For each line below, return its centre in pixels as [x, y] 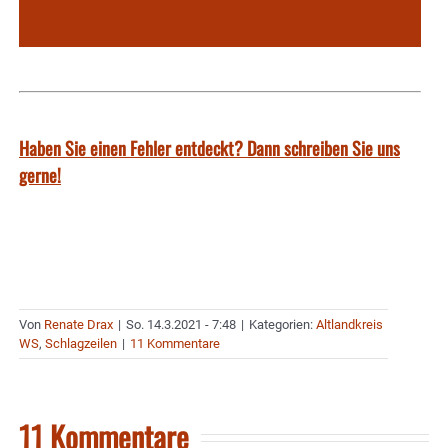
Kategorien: [282, 325]
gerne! [40, 175]
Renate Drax [78, 325]
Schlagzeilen [81, 344]
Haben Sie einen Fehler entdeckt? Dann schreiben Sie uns [209, 148]
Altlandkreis [349, 325]
